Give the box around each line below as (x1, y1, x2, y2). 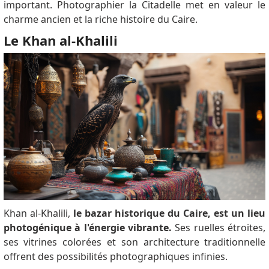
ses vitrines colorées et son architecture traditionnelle (3, 235, 266, 249)
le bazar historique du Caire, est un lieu (73, 206, 266, 220)
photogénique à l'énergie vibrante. (3, 220, 175, 234)
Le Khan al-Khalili (3, 31, 118, 49)
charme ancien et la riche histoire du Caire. (3, 12, 198, 26)
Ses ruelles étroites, (175, 220, 266, 234)
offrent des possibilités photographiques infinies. (3, 249, 230, 263)
